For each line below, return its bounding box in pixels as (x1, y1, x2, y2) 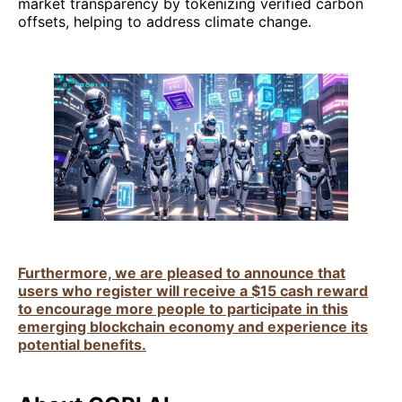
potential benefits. (18, 335, 146, 354)
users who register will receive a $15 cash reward (18, 281, 368, 300)
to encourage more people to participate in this (18, 299, 348, 318)
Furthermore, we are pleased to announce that (18, 263, 345, 282)
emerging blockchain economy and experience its (18, 317, 368, 336)
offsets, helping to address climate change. (18, 12, 311, 31)
